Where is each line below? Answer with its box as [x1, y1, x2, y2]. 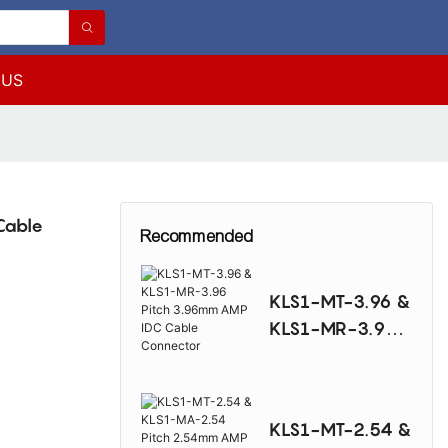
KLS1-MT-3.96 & [268, 291, 411, 313]
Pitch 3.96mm [268, 345, 387, 367]
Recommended [140, 226, 254, 248]
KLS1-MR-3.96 [268, 318, 396, 340]
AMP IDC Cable [268, 372, 395, 394]
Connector [268, 399, 358, 421]
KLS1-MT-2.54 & [268, 419, 412, 441]
